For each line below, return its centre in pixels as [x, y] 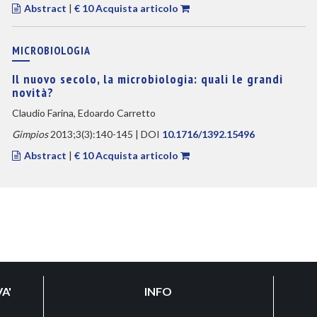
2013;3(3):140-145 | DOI [105, 134]
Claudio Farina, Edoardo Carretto [83, 113]
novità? [33, 92]
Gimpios [30, 134]
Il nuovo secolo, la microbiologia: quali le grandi [147, 79]
